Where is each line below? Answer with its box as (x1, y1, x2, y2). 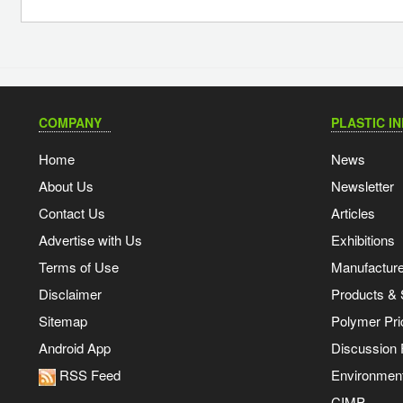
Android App (39, 338, 111, 358)
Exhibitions (330, 230, 395, 250)
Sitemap (39, 311, 87, 331)
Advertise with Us (39, 230, 142, 250)
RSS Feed (56, 365, 121, 385)
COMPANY (39, 113, 102, 132)
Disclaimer (39, 284, 102, 304)
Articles (330, 203, 375, 223)
